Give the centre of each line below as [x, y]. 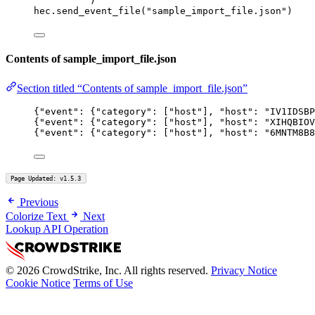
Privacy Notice [244, 271]
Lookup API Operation [57, 229]
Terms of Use [103, 283]
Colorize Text [36, 217]
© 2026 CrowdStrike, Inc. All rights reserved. [107, 271]
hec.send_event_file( [90, 11]
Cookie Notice [38, 283]
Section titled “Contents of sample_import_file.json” [132, 88]
